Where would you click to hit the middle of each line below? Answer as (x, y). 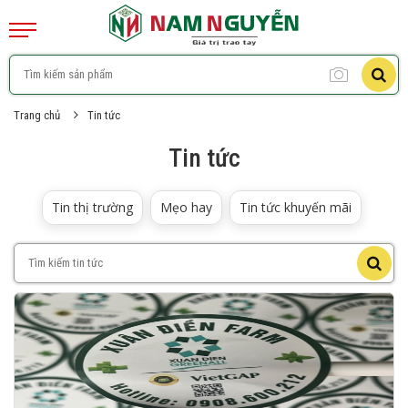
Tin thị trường (92, 207)
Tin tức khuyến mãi (296, 207)
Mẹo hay (186, 207)
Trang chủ (37, 115)
